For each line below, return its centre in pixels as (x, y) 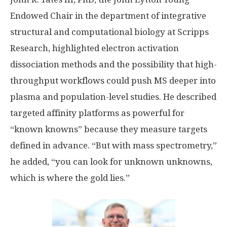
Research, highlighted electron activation (94, 48)
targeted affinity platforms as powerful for (97, 113)
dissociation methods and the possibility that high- (113, 65)
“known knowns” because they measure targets (109, 129)
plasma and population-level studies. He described (113, 97)
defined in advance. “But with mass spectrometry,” (113, 146)
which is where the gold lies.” (70, 178)
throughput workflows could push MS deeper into (113, 81)
